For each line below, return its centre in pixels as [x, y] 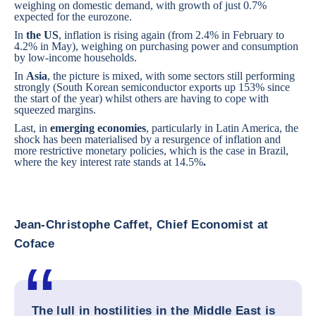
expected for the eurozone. [73, 17]
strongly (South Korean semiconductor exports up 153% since [152, 87]
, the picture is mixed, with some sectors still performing [171, 76]
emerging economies [98, 128]
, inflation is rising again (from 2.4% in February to [171, 35]
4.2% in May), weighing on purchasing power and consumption [156, 46]
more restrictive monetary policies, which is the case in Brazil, [151, 151]
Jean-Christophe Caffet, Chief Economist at [141, 225]
